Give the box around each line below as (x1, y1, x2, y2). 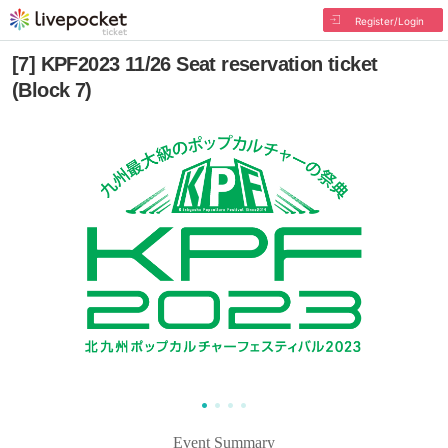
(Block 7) (12, 79, 92, 101)
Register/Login (354, 15, 424, 27)
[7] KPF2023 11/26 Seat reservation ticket (12, 53, 378, 75)
